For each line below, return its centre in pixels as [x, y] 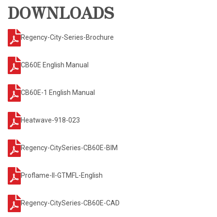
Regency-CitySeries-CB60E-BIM [69, 147]
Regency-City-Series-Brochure [67, 37]
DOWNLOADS [61, 12]
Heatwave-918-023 [50, 120]
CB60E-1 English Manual [58, 92]
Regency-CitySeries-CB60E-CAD [70, 203]
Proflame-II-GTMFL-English [62, 175]
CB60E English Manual [55, 65]
